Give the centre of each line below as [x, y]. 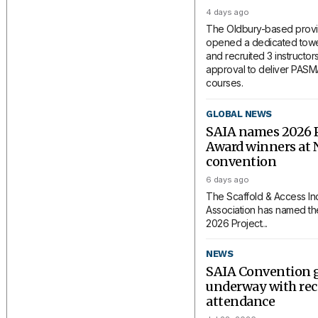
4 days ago [228, 12]
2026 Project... [237, 223]
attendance [241, 302]
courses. [225, 83]
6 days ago [228, 179]
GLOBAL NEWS [239, 114]
